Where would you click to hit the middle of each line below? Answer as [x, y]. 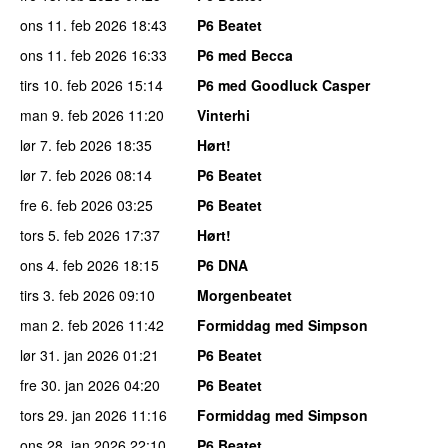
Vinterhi [223, 114]
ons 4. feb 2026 [69, 264]
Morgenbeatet [244, 294]
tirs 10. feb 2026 [71, 84]
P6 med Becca [245, 54]
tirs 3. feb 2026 [67, 294]
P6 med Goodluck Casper [283, 84]
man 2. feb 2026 [72, 324]
